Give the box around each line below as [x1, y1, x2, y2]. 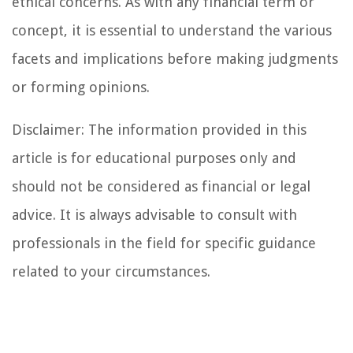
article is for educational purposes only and [12, 150, 296, 167]
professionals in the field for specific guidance [12, 235, 316, 252]
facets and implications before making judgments [12, 50, 338, 68]
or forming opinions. [12, 79, 150, 96]
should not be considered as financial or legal [12, 178, 310, 195]
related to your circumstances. [12, 263, 210, 281]
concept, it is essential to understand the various [12, 22, 332, 39]
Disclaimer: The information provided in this [12, 121, 307, 139]
